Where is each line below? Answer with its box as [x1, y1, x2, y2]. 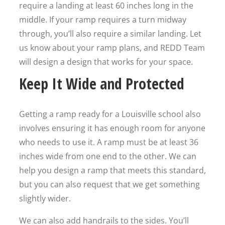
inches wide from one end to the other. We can [19, 151, 196, 162]
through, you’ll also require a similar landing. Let [19, 28, 201, 39]
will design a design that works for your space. [19, 56, 193, 67]
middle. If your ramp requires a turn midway [19, 14, 186, 25]
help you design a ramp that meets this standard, [19, 165, 206, 176]
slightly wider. [19, 193, 71, 204]
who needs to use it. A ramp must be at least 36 [19, 137, 198, 148]
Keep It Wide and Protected [19, 73, 184, 94]
